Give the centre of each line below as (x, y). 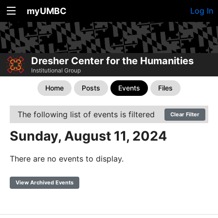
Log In (202, 11)
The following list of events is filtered (86, 115)
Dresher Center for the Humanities (112, 61)
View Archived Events (45, 183)
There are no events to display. (67, 159)
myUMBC (47, 11)
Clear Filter (185, 115)
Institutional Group (56, 71)
